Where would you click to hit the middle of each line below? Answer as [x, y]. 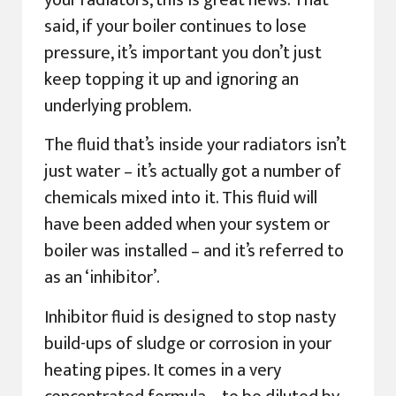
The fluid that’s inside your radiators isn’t [195, 145]
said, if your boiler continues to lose [175, 27]
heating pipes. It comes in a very [163, 370]
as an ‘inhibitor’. [102, 278]
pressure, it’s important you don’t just [183, 53]
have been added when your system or [187, 225]
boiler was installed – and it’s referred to [194, 251]
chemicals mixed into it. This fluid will [181, 198]
